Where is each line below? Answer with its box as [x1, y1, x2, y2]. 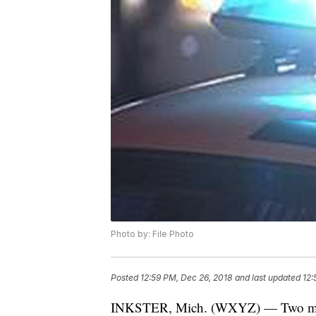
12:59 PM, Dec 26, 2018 [140, 272, 232, 284]
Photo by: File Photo [111, 229, 194, 240]
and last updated [235, 272, 300, 284]
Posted [111, 272, 140, 284]
